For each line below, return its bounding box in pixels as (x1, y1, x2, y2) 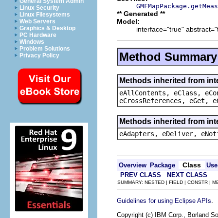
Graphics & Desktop (19, 25, 75, 32)
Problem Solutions (19, 45, 70, 52)
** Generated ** (117, 9, 165, 18)
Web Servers (19, 18, 55, 25)
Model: (117, 17, 140, 25)
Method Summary (119, 50, 217, 63)
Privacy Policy (19, 52, 59, 59)
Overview (119, 161, 146, 169)
